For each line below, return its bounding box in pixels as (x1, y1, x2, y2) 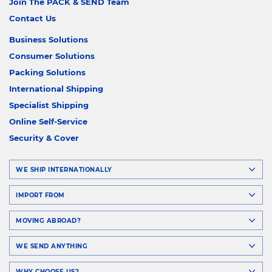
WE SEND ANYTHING (16, 242, 87, 250)
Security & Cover (9, 133, 79, 143)
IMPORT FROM (16, 191, 65, 199)
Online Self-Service (9, 117, 87, 126)
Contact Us (9, 13, 56, 23)
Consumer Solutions (9, 51, 95, 61)
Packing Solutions (9, 67, 86, 77)
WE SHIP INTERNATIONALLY (16, 165, 112, 174)
